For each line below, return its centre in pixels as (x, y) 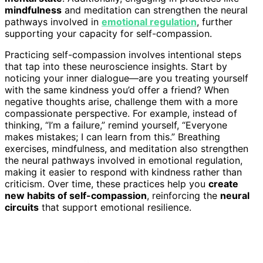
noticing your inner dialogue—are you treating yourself (127, 78)
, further (215, 21)
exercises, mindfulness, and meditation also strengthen (127, 148)
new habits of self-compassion (76, 195)
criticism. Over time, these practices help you (107, 183)
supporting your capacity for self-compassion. (108, 33)
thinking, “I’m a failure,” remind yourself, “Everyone (116, 125)
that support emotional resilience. (115, 207)
